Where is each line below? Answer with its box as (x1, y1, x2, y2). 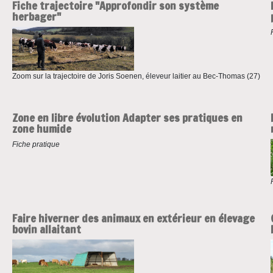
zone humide (12, 120, 71, 136)
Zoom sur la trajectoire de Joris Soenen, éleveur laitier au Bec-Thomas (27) (12, 71, 260, 80)
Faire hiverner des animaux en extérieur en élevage (12, 210, 255, 227)
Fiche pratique (12, 140, 60, 149)
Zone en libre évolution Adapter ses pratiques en (12, 109, 243, 126)
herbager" (12, 9, 61, 25)
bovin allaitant (12, 221, 81, 238)
